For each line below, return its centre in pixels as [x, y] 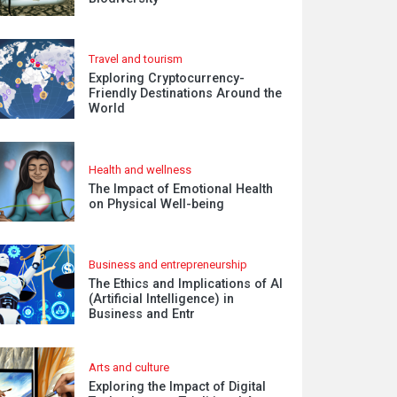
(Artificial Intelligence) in [162, 299]
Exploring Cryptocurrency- [167, 78]
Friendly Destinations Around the [186, 93]
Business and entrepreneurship [168, 265]
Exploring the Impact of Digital [178, 387]
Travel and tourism [136, 59]
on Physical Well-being [157, 204]
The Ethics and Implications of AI [186, 284]
